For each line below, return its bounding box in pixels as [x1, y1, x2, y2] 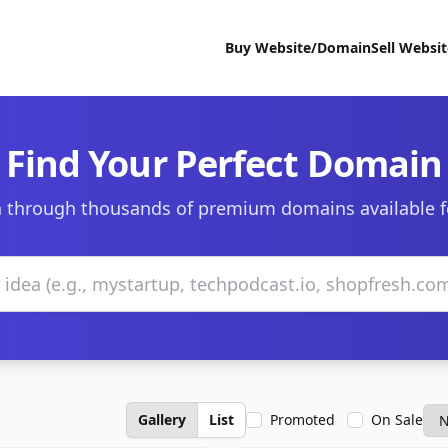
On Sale [371, 410, 423, 429]
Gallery [138, 410, 186, 429]
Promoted [270, 410, 335, 429]
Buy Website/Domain [225, 38, 371, 57]
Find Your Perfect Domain [5, 139, 443, 188]
